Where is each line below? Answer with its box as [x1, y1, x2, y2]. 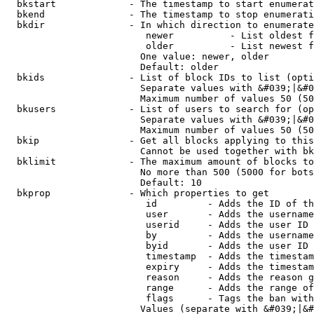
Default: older [6, 62, 219, 72]
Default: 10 [6, 177, 202, 188]
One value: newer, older [6, 51, 269, 62]
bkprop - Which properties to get [6, 188, 269, 198]
